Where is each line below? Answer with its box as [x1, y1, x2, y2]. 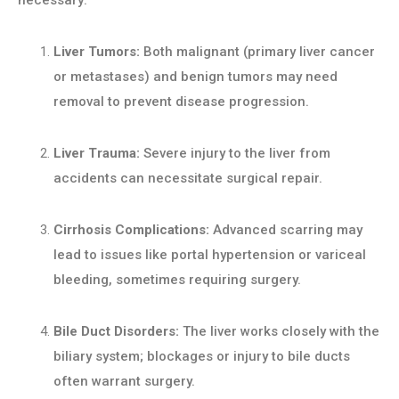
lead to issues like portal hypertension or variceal [53, 247, 366, 264]
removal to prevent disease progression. [53, 94, 309, 110]
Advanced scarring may [209, 222, 362, 239]
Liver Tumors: [53, 44, 140, 61]
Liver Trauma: [53, 145, 140, 162]
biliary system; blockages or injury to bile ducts [53, 348, 350, 365]
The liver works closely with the [179, 323, 379, 340]
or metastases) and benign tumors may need [53, 69, 338, 85]
